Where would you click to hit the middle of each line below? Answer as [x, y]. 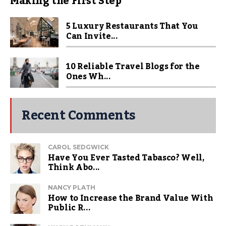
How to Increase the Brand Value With [131, 198]
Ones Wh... [89, 77]
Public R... [69, 208]
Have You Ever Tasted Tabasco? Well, [126, 158]
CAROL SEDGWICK [78, 147]
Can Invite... [92, 36]
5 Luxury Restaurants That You [132, 26]
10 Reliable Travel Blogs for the [133, 67]
